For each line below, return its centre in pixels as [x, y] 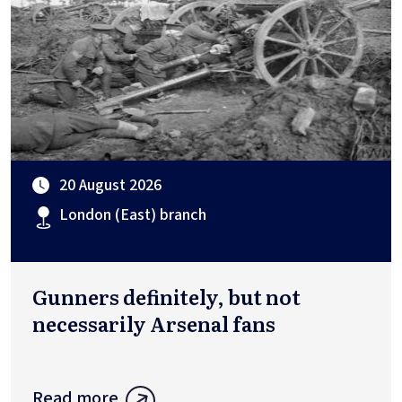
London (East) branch [133, 215]
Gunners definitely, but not [166, 297]
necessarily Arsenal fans [154, 324]
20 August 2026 [110, 186]
